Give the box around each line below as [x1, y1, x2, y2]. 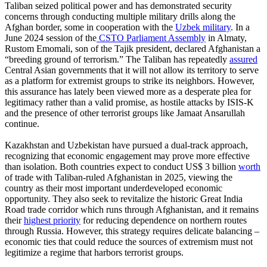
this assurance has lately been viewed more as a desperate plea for [5, 86, 251, 97]
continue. [5, 118, 39, 129]
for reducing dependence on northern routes [80, 215, 247, 225]
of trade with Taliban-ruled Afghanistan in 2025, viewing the [5, 172, 232, 182]
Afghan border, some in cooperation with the [5, 21, 175, 32]
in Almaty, [206, 32, 247, 43]
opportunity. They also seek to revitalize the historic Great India [5, 193, 243, 204]
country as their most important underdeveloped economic [5, 182, 222, 193]
